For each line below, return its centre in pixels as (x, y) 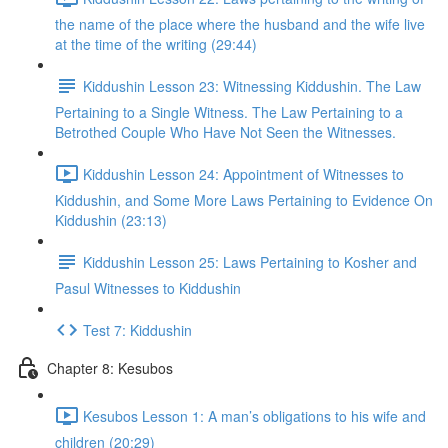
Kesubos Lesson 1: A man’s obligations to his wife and (254, 415)
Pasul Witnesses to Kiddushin (148, 288)
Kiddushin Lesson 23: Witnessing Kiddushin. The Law (252, 85)
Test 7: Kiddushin (137, 329)
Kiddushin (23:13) (111, 220)
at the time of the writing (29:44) (156, 44)
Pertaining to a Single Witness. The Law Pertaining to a (229, 112)
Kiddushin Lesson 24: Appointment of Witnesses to (243, 173)
